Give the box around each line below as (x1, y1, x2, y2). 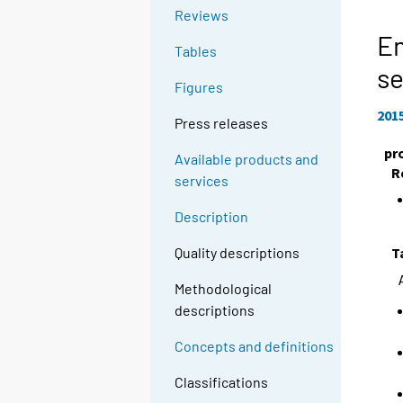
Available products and (175, 150, 319, 168)
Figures (175, 78, 224, 96)
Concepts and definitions (175, 337, 335, 355)
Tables (175, 42, 218, 60)
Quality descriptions (175, 244, 300, 262)
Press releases (175, 114, 269, 132)
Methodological (175, 280, 273, 298)
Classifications (175, 373, 269, 391)
